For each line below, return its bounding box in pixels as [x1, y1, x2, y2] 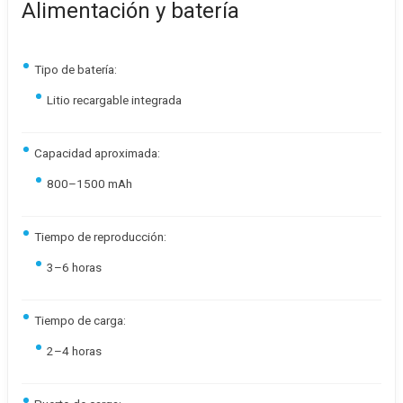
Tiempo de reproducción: [34, 229, 166, 244]
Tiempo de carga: [34, 313, 126, 327]
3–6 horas [47, 260, 102, 274]
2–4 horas [47, 344, 102, 358]
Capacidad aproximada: [34, 146, 160, 160]
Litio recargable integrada [47, 93, 182, 107]
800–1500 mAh [47, 176, 132, 191]
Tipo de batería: [34, 62, 117, 76]
